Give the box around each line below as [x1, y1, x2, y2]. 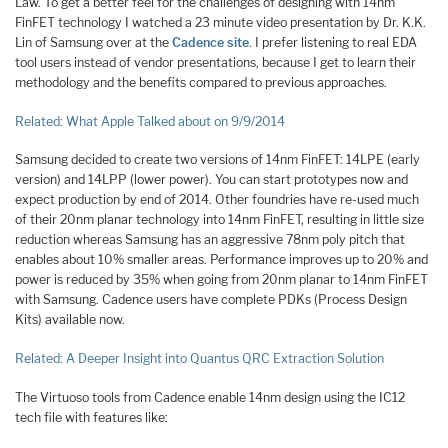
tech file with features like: [15, 409, 168, 425]
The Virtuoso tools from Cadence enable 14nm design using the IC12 [15, 389, 405, 405]
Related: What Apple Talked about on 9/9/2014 [15, 113, 285, 129]
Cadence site [172, 34, 249, 50]
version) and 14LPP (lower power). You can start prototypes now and [15, 172, 408, 188]
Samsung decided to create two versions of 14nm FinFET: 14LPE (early [15, 152, 420, 168]
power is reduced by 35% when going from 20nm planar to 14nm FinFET [15, 272, 428, 288]
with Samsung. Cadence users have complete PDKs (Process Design [15, 292, 407, 308]
